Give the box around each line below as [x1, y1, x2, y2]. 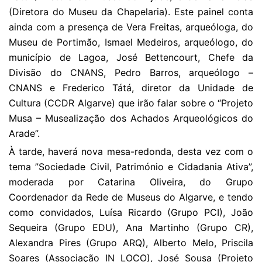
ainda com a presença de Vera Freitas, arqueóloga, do [9, 21, 253, 33]
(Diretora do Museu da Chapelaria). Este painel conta [9, 6, 253, 18]
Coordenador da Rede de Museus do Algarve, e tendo [9, 191, 253, 203]
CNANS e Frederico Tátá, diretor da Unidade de [9, 82, 253, 94]
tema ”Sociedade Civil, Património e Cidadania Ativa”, [9, 161, 253, 173]
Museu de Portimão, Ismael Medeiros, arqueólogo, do [9, 36, 253, 48]
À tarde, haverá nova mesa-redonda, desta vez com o [9, 146, 253, 157]
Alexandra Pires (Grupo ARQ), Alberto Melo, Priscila [9, 237, 253, 249]
